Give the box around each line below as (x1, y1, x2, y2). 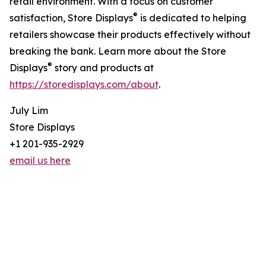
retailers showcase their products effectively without (9, 28, 251, 41)
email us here (9, 154, 71, 167)
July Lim (9, 104, 48, 117)
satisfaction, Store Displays (9, 12, 133, 24)
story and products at (52, 62, 154, 74)
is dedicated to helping (138, 12, 246, 24)
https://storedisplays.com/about (9, 78, 159, 91)
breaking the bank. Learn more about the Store (9, 45, 226, 58)
